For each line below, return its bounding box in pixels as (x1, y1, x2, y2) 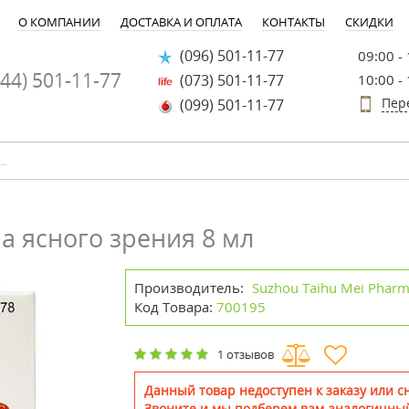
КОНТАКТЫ (262, 14, 325, 30)
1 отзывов (217, 346, 275, 363)
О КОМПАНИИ (18, 14, 100, 30)
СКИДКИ (345, 14, 393, 30)
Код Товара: (134, 298, 214, 316)
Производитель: (134, 278, 245, 297)
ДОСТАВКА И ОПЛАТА (121, 14, 242, 30)
